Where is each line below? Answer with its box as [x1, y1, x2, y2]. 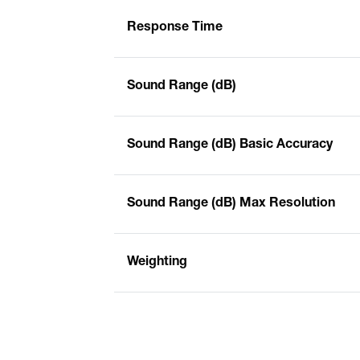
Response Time [127, 21, 223, 35]
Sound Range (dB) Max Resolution [127, 197, 335, 211]
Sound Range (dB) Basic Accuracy [127, 138, 333, 152]
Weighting [127, 256, 187, 269]
